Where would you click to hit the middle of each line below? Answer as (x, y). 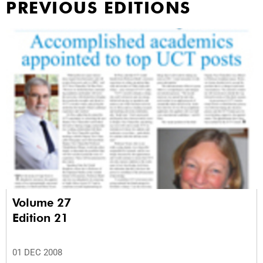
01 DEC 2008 (37, 253)
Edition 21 (40, 218)
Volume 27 (43, 203)
